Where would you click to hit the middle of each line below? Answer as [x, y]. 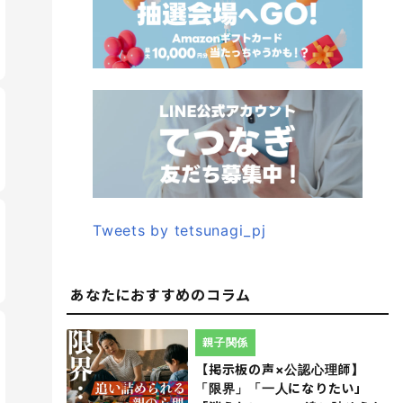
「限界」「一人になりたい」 [282, 388]
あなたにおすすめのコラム [161, 295]
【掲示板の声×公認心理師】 [280, 369]
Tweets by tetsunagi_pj [179, 230]
